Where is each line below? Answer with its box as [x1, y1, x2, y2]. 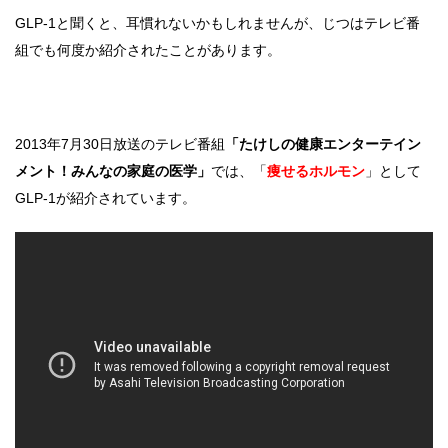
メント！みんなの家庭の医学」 [15, 163, 211, 180]
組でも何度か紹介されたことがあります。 [15, 42, 281, 59]
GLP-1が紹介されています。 [15, 190, 196, 207]
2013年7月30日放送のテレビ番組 [15, 136, 225, 153]
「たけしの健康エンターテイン [225, 136, 421, 153]
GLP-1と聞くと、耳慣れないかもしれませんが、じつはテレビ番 [15, 15, 420, 32]
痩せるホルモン [267, 163, 365, 180]
